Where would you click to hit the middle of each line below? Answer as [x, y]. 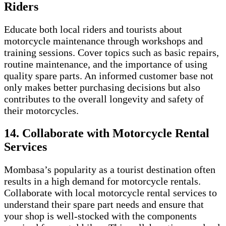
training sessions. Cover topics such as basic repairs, [111, 52]
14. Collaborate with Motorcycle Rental [107, 133]
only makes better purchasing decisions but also [102, 87]
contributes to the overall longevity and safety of [104, 99]
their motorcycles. [41, 110]
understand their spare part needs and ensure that [104, 204]
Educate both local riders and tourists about [93, 29]
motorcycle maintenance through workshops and [103, 41]
